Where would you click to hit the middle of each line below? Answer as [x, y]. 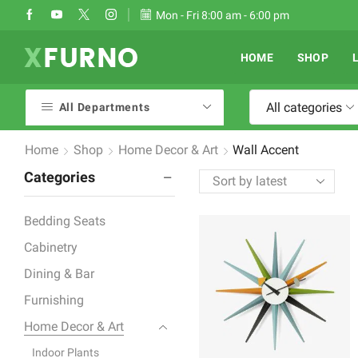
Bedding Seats [65, 221]
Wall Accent [266, 149]
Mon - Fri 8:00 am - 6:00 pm [223, 15]
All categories [304, 107]
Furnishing [54, 300]
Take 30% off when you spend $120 [191, 15]
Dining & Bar [59, 273]
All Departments [104, 107]
